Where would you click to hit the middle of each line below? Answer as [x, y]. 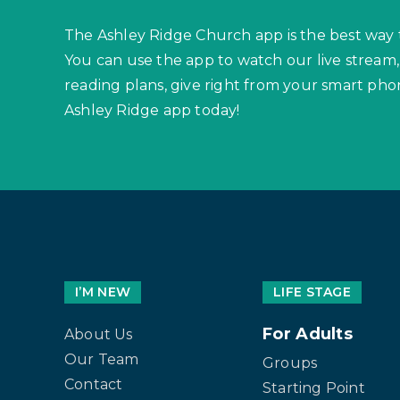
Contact [94, 385]
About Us [99, 335]
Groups [290, 363]
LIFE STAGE [312, 292]
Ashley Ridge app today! [152, 111]
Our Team [102, 360]
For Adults [308, 334]
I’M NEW [103, 292]
